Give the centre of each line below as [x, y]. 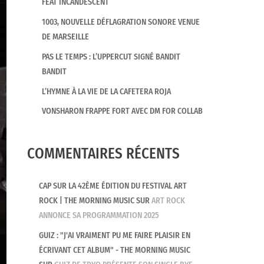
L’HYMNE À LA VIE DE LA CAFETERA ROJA [106, 91]
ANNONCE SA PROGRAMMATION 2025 [99, 216]
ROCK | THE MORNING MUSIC [87, 201]
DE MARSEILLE [65, 37]
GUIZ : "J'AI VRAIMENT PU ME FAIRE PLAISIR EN [115, 235]
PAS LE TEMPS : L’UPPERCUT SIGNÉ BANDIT [111, 57]
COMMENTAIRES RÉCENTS [103, 154]
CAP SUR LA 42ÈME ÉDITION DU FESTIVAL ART [113, 186]
